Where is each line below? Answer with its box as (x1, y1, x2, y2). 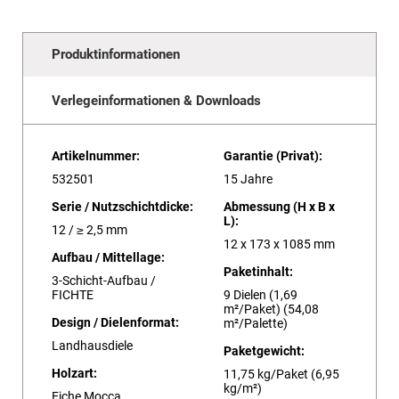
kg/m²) (224, 380, 262, 395)
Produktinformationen (52, 46, 180, 63)
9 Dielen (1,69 (224, 287, 297, 302)
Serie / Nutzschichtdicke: (52, 199, 193, 214)
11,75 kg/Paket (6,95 (224, 366, 339, 381)
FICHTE (52, 287, 94, 302)
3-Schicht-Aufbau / (52, 273, 156, 288)
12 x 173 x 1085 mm (224, 236, 335, 251)
